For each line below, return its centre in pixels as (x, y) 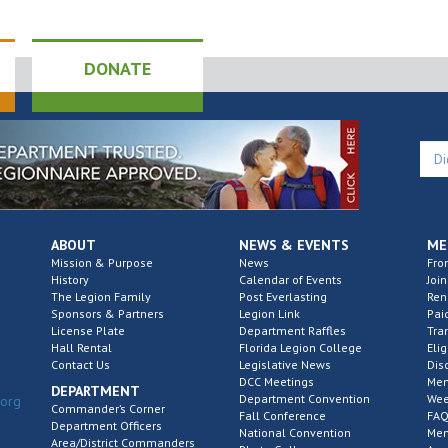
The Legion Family (100, 296)
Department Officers (106, 425)
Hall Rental (81, 347)
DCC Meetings (276, 381)
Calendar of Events (290, 279)
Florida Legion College (300, 347)
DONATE (118, 68)
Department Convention (304, 398)
